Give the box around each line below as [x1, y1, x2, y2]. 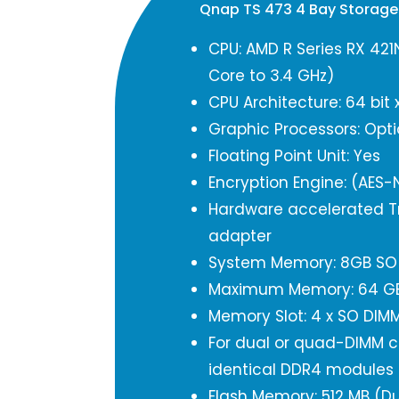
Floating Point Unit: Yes [208, 145, 380, 167]
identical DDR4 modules [208, 359, 394, 380]
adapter [208, 225, 272, 247]
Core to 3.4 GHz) [208, 65, 334, 86]
